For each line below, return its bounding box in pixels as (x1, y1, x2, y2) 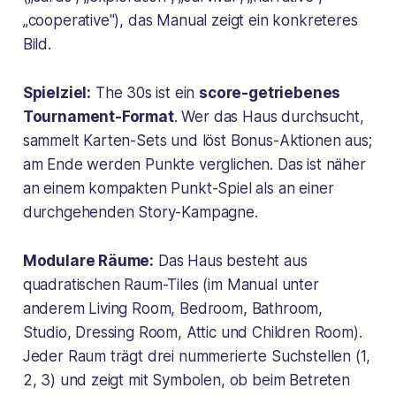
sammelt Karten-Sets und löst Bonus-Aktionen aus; (22, 131, 372, 149)
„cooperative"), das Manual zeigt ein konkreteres (22, 11, 358, 29)
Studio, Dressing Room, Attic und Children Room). (22, 323, 362, 341)
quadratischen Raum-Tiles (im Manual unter (22, 275, 319, 293)
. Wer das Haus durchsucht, (173, 107, 364, 126)
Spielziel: (22, 83, 92, 102)
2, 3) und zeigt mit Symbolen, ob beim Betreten (22, 370, 350, 389)
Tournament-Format (22, 107, 174, 126)
